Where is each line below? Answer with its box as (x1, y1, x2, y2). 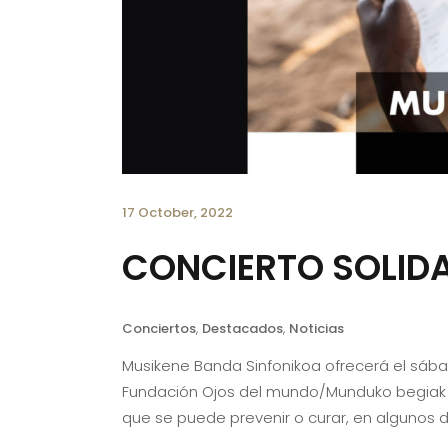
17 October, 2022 (122, 202, 233, 222)
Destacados (202, 318, 283, 338)
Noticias (289, 318, 344, 338)
